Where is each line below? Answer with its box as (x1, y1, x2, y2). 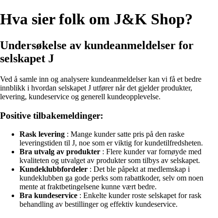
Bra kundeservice (19, 191, 77, 200)
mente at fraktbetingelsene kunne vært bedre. (19, 182, 157, 191)
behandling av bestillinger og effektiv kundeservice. (19, 200, 178, 209)
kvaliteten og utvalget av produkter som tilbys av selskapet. (19, 156, 200, 165)
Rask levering (19, 130, 65, 139)
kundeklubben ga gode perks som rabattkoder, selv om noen (19, 174, 203, 182)
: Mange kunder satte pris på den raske (65, 130, 184, 139)
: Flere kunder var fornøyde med (100, 147, 201, 156)
